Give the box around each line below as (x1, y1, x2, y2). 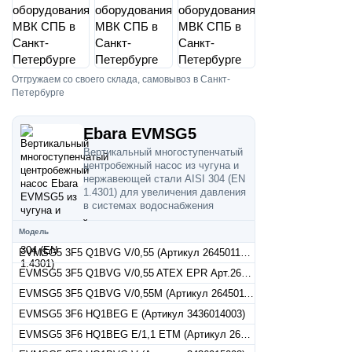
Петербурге (12, 87, 64, 98)
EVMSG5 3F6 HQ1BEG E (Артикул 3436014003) (19, 308, 245, 320)
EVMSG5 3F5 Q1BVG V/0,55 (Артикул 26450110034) (240, 247, 251, 258)
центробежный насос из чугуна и (83, 159, 239, 171)
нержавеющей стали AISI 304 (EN (83, 173, 245, 185)
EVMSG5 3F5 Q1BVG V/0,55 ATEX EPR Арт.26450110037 (241, 267, 251, 279)
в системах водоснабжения (83, 200, 214, 211)
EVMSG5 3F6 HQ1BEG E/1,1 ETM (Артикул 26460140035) (240, 328, 251, 340)
